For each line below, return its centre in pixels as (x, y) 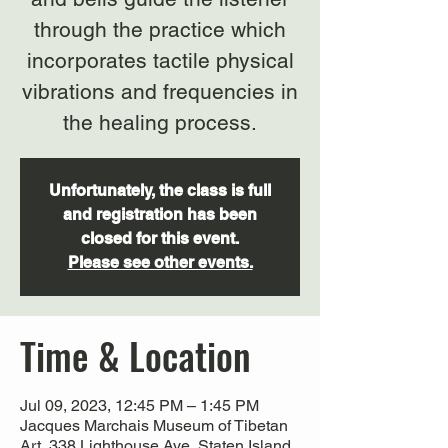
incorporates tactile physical (160, 60)
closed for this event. (160, 238)
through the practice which (160, 29)
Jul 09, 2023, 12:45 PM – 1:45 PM (139, 405)
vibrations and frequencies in (160, 91)
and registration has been (160, 214)
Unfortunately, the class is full (160, 190)
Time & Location (135, 355)
